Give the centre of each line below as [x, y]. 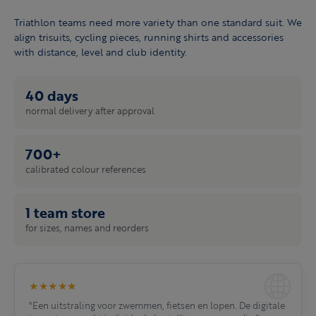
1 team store [65, 213]
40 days [52, 96]
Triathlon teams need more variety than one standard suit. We [158, 23]
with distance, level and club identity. [101, 52]
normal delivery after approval [90, 111]
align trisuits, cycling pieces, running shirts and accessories [149, 37]
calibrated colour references [86, 170]
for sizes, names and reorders [87, 228]
